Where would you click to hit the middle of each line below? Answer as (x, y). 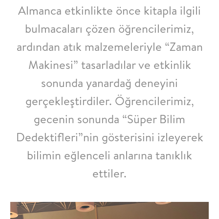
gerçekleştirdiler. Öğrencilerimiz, (109, 101)
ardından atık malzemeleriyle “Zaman (109, 46)
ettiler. (109, 173)
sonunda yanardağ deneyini (109, 83)
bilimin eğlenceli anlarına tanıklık (109, 155)
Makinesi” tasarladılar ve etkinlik (109, 65)
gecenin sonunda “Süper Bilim (109, 119)
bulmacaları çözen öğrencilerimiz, (109, 28)
